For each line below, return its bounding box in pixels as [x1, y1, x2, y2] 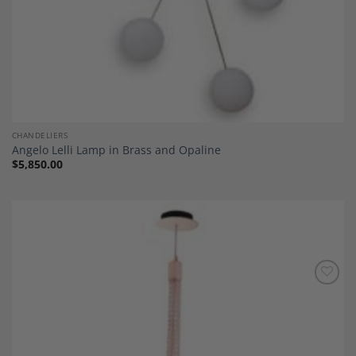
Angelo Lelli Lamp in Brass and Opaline [11, 141, 221, 157]
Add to [304, 288, 334, 301]
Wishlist [302, 300, 337, 312]
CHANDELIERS [11, 130, 68, 141]
